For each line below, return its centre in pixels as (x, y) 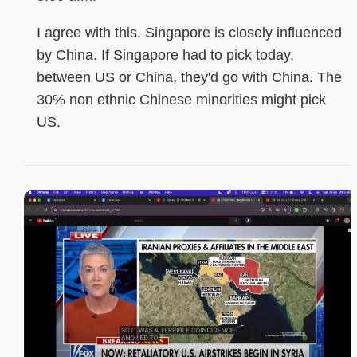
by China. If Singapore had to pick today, (165, 55)
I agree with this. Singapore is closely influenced (189, 33)
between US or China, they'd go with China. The (189, 78)
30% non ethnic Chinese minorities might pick (181, 100)
